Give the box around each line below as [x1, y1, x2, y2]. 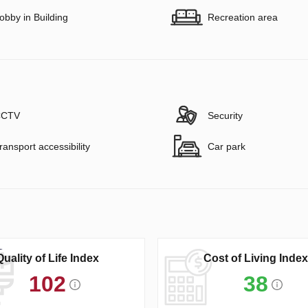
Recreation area [208, 11, 278, 23]
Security [208, 109, 243, 121]
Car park [208, 140, 245, 152]
